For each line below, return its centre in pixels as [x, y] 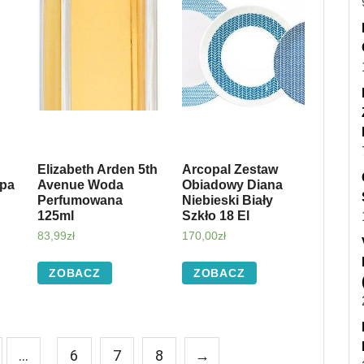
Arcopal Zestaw [230, 169]
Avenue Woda [80, 184]
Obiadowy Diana [232, 184]
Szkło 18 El [215, 215]
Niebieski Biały [227, 200]
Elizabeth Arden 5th [97, 169]
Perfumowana [80, 200]
